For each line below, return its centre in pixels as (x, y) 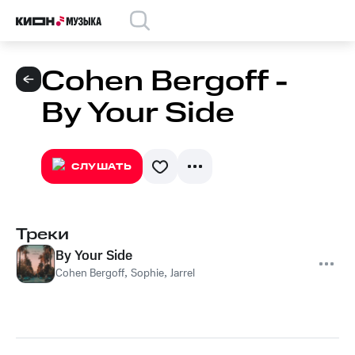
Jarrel (183, 273)
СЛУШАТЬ (102, 167)
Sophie (147, 273)
